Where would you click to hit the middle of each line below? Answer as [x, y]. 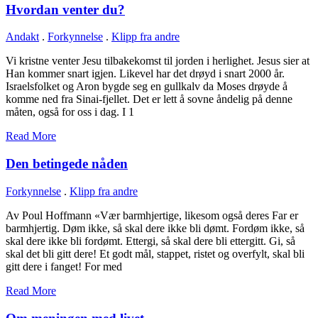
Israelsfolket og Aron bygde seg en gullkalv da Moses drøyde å [147, 87]
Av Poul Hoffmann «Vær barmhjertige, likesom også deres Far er [152, 215]
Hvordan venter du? [65, 9]
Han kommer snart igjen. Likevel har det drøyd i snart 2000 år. [145, 74]
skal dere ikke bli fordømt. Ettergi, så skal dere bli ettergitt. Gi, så [150, 241]
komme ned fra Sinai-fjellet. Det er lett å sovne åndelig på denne [149, 99]
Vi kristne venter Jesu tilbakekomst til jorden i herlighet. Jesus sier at [158, 61]
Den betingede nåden [67, 164]
